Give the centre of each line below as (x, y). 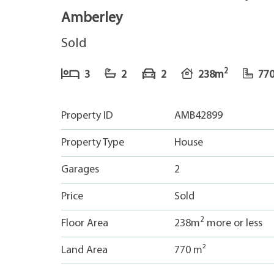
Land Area (84, 250)
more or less (233, 224)
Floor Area (85, 224)
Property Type (93, 143)
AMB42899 (198, 116)
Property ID (87, 116)
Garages (80, 170)
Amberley (92, 18)
